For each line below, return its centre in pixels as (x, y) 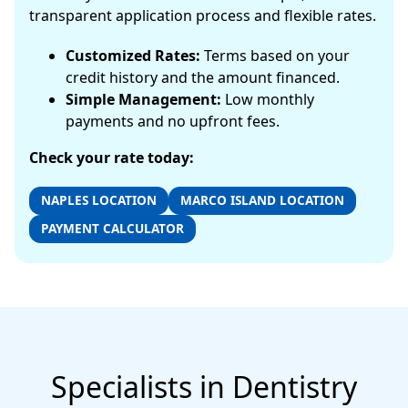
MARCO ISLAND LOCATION (262, 200)
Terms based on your (275, 56)
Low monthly (268, 100)
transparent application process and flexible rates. (203, 16)
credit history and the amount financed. (203, 78)
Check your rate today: (112, 158)
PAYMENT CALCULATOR (112, 229)
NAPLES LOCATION (99, 200)
